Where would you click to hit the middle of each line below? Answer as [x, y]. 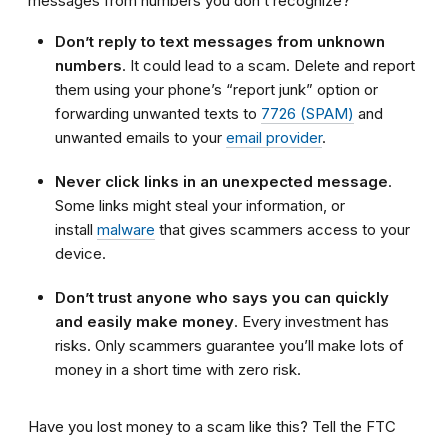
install [76, 230]
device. [80, 254]
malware [126, 230]
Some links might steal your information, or [200, 206]
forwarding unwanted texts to [158, 114]
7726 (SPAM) [307, 114]
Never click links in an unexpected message [221, 182]
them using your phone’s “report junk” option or [216, 90]
